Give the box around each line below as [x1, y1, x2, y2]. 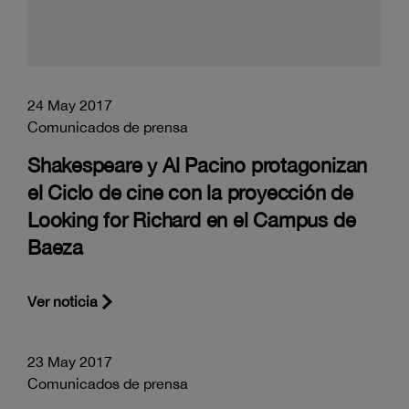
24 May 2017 [27, 96, 112, 113]
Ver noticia [27, 292, 98, 309]
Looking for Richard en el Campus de [27, 207, 356, 232]
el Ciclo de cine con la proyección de [27, 180, 353, 204]
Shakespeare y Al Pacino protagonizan [27, 152, 368, 177]
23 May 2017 [27, 352, 112, 370]
